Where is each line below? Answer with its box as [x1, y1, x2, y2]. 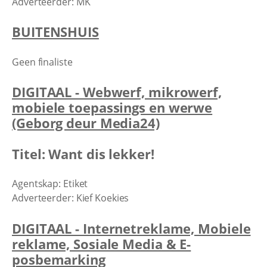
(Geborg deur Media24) [12, 114, 160, 132]
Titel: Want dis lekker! [12, 144, 162, 163]
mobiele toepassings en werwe [12, 98, 213, 116]
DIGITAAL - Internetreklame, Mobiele [12, 219, 251, 237]
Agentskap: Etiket [12, 177, 88, 190]
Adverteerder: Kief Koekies [12, 191, 129, 204]
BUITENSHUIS [12, 23, 99, 41]
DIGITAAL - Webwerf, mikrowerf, [12, 83, 222, 101]
